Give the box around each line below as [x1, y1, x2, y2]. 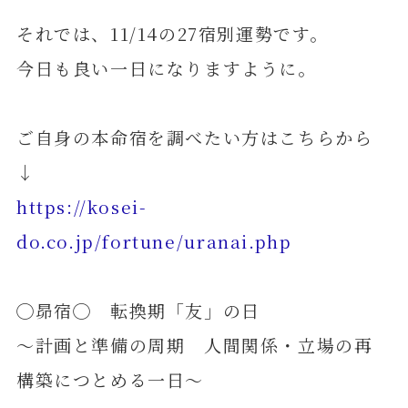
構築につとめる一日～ [15, 366, 205, 392]
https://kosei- [15, 193, 148, 219]
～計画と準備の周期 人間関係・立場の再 [15, 331, 373, 357]
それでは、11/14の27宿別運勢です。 [15, 20, 329, 46]
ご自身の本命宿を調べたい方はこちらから [15, 124, 373, 149]
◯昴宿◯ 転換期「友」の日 [15, 297, 260, 322]
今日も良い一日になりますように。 [15, 55, 317, 80]
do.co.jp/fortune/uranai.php [15, 228, 292, 253]
